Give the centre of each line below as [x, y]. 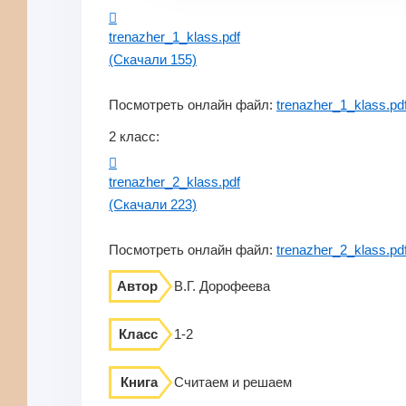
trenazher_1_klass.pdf [174, 37]
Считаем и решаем [226, 382]
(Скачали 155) [153, 59]
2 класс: [134, 136]
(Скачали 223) [153, 204]
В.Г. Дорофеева [215, 286]
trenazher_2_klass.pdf [174, 182]
